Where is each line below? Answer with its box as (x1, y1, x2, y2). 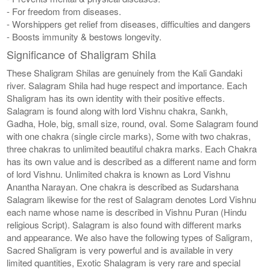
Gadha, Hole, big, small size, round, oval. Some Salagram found (7, 116, 259, 130)
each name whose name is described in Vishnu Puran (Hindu (7, 205, 247, 218)
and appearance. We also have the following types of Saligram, (7, 230, 253, 243)
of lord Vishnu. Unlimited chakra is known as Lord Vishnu (7, 167, 231, 180)
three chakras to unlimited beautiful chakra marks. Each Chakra (7, 142, 257, 155)
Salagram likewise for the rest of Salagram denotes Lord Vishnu (7, 192, 257, 206)
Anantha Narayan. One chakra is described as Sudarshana (7, 180, 239, 193)
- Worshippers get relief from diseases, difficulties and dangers (7, 17, 251, 30)
